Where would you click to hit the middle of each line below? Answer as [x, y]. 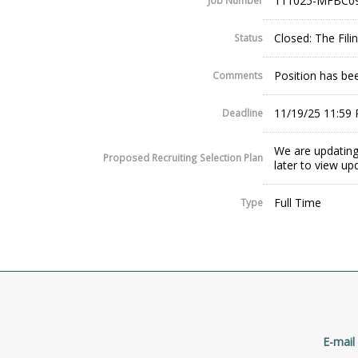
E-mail [339, 342]
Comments [238, 76]
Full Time [298, 203]
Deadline [243, 113]
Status [249, 38]
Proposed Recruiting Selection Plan [183, 158]
